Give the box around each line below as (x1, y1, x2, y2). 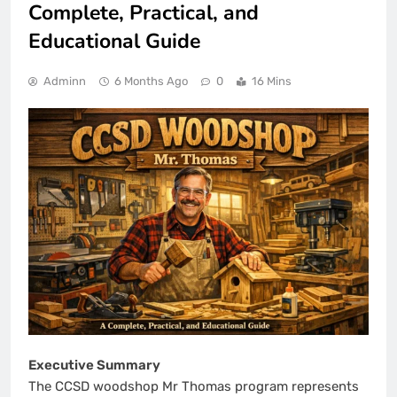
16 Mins (252, 74, 292, 88)
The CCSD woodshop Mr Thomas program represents (28, 378, 359, 395)
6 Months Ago (114, 74, 188, 88)
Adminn (43, 74, 86, 88)
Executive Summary (28, 357, 160, 374)
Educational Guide (28, 27, 200, 55)
